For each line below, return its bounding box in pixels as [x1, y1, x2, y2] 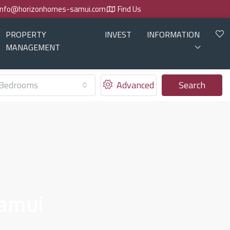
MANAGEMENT [5, 41, 60, 53]
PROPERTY [5, 28, 46, 41]
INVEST [104, 28, 131, 41]
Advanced [114, 78, 155, 92]
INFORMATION [146, 28, 200, 41]
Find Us [117, 3, 141, 15]
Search [179, 78, 206, 92]
